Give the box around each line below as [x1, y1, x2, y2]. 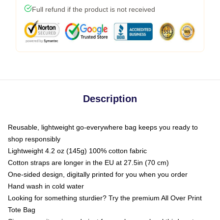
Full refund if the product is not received [32, 5, 155, 13]
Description [83, 93, 137, 104]
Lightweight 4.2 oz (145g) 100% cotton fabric [8, 147, 147, 155]
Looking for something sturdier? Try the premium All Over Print [8, 194, 202, 202]
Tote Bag [8, 206, 35, 214]
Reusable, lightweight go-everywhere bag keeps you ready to [8, 123, 198, 131]
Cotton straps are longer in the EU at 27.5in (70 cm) [8, 159, 169, 166]
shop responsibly [8, 135, 60, 143]
